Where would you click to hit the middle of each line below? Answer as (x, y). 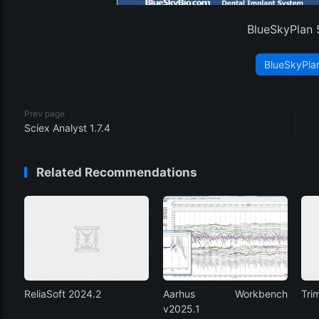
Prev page (45, 113)
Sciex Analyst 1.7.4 (67, 127)
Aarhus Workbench (225, 294)
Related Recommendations (117, 172)
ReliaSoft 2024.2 (63, 294)
